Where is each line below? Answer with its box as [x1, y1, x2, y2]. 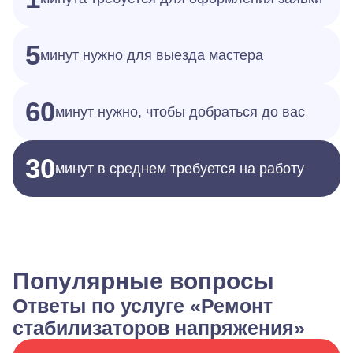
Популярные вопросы [13, 268, 274, 294]
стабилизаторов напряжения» [13, 317, 305, 339]
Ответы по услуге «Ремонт [13, 295, 273, 317]
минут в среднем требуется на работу [55, 161, 304, 176]
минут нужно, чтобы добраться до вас [55, 104, 305, 120]
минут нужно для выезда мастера [40, 47, 263, 63]
